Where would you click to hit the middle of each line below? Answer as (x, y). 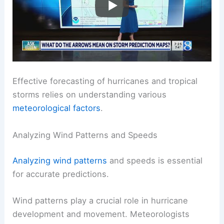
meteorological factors (57, 108)
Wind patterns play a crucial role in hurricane (100, 201)
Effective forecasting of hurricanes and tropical (105, 81)
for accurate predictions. (61, 174)
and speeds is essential (155, 161)
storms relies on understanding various (90, 95)
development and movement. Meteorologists (101, 214)
